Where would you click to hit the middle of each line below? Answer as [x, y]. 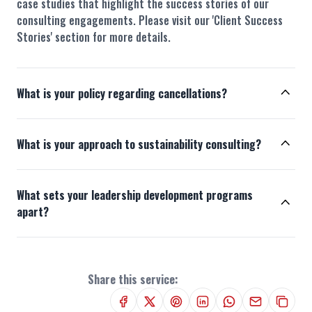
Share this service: [133, 280]
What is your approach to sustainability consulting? [139, 145]
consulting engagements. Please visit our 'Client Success [150, 21]
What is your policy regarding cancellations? [122, 94]
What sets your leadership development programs [135, 195]
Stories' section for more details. [94, 37]
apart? [33, 212]
